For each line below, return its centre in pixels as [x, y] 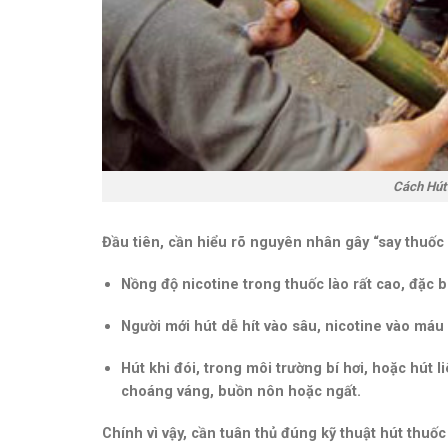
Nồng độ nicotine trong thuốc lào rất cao [260, 283]
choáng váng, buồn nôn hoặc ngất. [240, 390]
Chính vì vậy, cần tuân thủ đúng [211, 432]
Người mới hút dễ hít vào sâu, [222, 325]
